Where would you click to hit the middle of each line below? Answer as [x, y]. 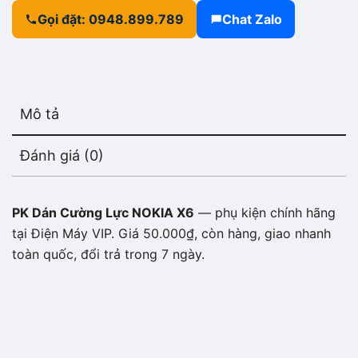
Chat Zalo [252, 19]
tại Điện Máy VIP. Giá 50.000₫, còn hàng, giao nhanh [171, 233]
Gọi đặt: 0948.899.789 [111, 19]
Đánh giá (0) [62, 155]
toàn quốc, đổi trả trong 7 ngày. [108, 254]
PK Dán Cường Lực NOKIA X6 [103, 213]
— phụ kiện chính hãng [265, 213]
